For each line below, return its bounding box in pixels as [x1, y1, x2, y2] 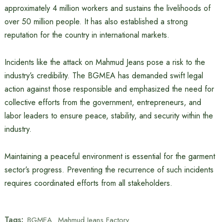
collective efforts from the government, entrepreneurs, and [4, 97, 201, 108]
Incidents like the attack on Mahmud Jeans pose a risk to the [4, 56, 205, 68]
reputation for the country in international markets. [4, 29, 169, 41]
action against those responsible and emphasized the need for [4, 83, 214, 95]
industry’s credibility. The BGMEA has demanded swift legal [4, 70, 203, 81]
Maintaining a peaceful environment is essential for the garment [4, 151, 215, 162]
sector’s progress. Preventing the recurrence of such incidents [4, 164, 214, 175]
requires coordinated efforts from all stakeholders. [4, 177, 172, 189]
